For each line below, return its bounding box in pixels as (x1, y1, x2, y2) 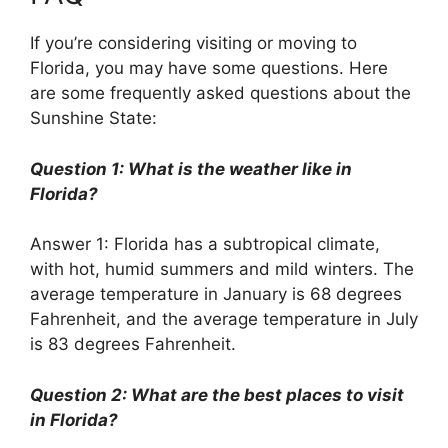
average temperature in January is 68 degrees (30, 284, 402, 305)
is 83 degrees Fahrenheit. (30, 334, 236, 355)
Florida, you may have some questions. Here (30, 58, 388, 79)
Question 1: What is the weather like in (30, 158, 352, 179)
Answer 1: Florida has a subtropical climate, (30, 234, 380, 255)
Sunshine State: (30, 108, 157, 129)
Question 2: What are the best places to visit (30, 384, 404, 405)
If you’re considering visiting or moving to (30, 33, 357, 54)
